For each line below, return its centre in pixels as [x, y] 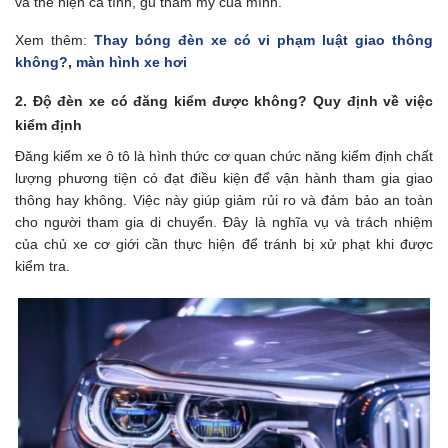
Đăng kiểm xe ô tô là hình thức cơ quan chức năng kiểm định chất [224, 155]
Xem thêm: [51, 39]
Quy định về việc [373, 100]
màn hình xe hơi [131, 61]
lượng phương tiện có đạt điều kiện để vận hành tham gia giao [224, 177]
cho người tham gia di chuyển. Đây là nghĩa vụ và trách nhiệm [224, 221]
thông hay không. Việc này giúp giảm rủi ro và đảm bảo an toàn [224, 199]
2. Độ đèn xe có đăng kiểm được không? [164, 100]
